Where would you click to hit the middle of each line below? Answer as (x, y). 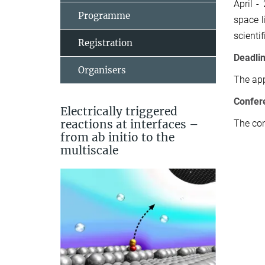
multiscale (89, 150)
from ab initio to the (117, 137)
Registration (105, 43)
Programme (104, 16)
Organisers (102, 70)
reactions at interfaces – (129, 124)
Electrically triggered (119, 111)
